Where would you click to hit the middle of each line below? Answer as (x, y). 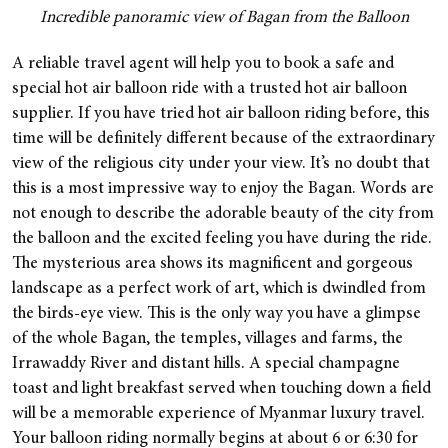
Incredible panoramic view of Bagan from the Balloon (224, 18)
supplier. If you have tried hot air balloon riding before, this (221, 114)
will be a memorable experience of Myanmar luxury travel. (218, 414)
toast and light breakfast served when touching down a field (221, 389)
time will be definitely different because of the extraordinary (223, 139)
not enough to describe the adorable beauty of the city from (223, 214)
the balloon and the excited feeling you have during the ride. (222, 239)
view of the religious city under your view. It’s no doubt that (221, 164)
